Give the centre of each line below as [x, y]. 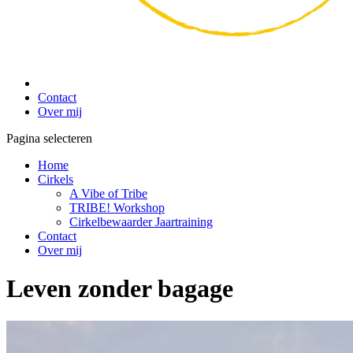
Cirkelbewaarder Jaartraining [141, 222]
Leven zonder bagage [120, 289]
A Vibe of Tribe [108, 193]
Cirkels [56, 179]
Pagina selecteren [49, 138]
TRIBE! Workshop [117, 208]
